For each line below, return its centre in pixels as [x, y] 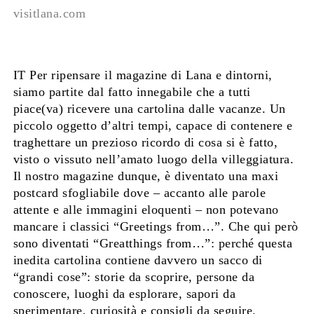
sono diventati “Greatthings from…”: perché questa [153, 244]
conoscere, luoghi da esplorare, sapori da [124, 294]
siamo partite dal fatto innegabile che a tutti [132, 92]
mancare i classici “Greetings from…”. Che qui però [156, 227]
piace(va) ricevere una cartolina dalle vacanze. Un [149, 109]
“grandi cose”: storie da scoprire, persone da [134, 277]
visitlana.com [51, 14]
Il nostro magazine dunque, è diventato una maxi [146, 176]
